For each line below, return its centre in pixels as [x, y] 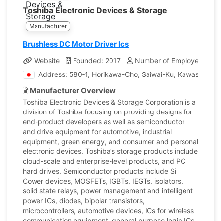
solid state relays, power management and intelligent [108, 191]
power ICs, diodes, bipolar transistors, [84, 201]
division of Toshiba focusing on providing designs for [108, 112]
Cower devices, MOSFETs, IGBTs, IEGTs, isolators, [103, 181]
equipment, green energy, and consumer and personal [110, 141]
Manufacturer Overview [72, 91]
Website [46, 60]
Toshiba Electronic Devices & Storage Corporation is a [109, 102]
